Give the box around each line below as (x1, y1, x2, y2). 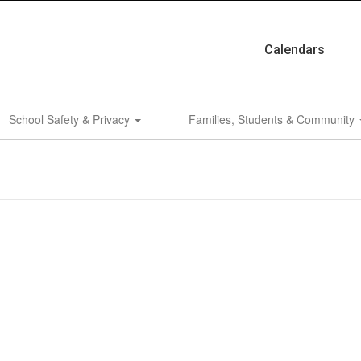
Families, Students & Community (189, 111, 358, 127)
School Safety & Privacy (9, 111, 133, 127)
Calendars (263, 42, 325, 57)
